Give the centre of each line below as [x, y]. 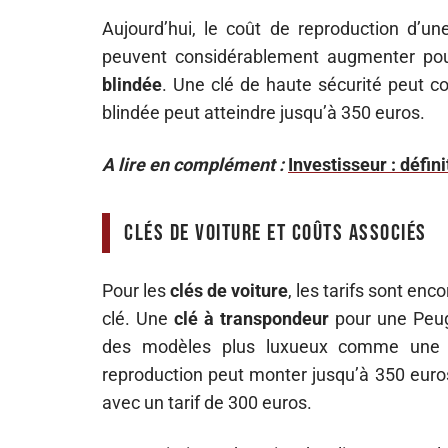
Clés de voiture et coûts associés [275, 233]
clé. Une [138, 318]
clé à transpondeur [251, 318]
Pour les [136, 290]
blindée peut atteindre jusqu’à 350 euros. [263, 112]
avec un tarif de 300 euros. [207, 402]
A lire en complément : [193, 164]
